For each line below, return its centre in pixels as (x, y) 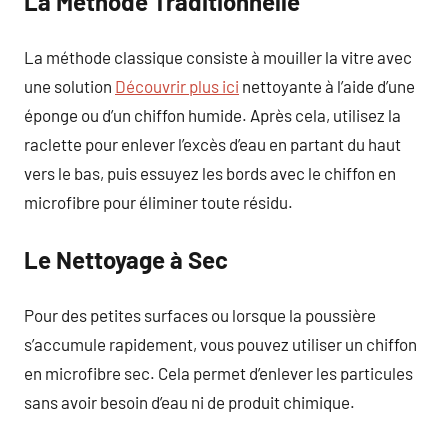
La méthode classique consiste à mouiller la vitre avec (218, 57)
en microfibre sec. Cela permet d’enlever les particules (218, 373)
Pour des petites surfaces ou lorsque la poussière (200, 315)
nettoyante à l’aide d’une (327, 86)
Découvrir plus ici (177, 86)
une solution (69, 86)
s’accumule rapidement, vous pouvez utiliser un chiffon (220, 344)
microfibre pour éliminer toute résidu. (158, 202)
